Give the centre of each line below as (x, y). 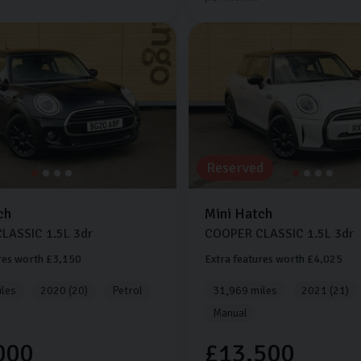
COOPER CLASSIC (254, 234)
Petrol (127, 291)
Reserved (234, 168)
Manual (230, 313)
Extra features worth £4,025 (273, 259)
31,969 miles (245, 291)
